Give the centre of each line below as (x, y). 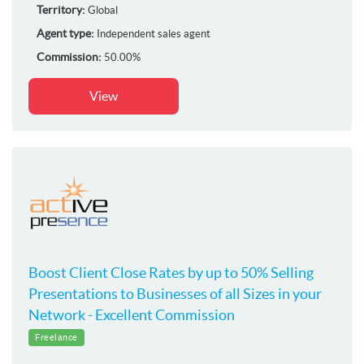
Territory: (61, 9)
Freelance (56, 337)
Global (103, 10)
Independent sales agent (154, 33)
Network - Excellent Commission (132, 314)
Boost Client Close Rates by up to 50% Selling (171, 272)
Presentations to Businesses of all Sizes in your (175, 293)
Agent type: (65, 33)
